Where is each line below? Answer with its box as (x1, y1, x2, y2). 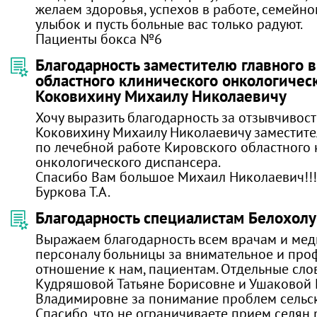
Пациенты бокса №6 (35, 30, 162, 47)
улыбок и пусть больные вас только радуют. (35, 15, 303, 33)
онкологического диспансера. (35, 153, 221, 171)
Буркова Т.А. (35, 183, 110, 200)
